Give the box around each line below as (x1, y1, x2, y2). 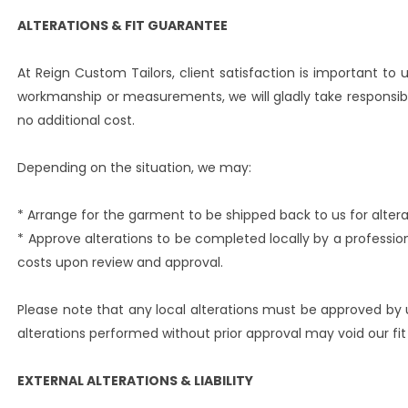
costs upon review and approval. (17, 253, 224, 271)
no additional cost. (17, 111, 136, 129)
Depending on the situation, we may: (17, 158, 252, 177)
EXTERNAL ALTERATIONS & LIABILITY (17, 372, 254, 390)
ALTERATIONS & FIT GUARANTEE (17, 16, 229, 35)
